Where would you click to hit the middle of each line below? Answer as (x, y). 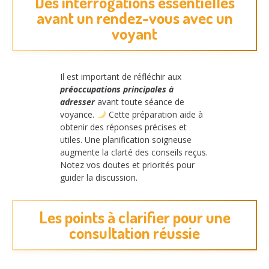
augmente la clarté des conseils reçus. (134, 153)
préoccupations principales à (117, 89)
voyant (134, 34)
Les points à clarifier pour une (134, 217)
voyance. (78, 115)
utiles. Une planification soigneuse (126, 140)
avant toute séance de (140, 102)
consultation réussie (134, 232)
